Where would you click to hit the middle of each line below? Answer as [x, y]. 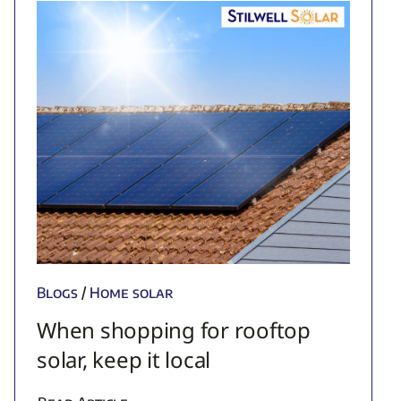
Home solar [132, 292]
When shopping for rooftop [174, 329]
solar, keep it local [124, 359]
